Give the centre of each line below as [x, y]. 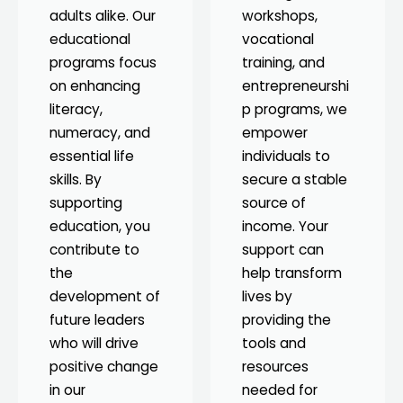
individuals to [286, 156]
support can [283, 249]
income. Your [285, 226]
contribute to [94, 249]
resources [275, 366]
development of [105, 296]
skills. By [76, 179]
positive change [104, 366]
